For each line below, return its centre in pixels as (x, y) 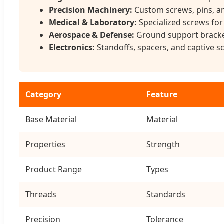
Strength (163, 145)
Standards (166, 195)
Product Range (54, 170)
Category (43, 95)
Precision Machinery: (91, 10)
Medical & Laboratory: (93, 23)
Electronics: (72, 48)
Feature (162, 95)
